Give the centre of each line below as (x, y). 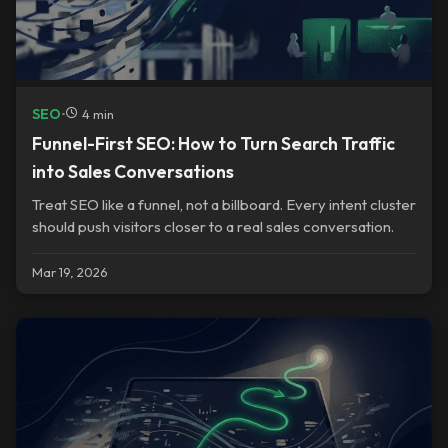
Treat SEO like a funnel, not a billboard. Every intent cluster (224, 205)
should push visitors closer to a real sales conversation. (213, 227)
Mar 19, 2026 (70, 271)
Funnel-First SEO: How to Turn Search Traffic (213, 144)
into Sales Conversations (133, 172)
